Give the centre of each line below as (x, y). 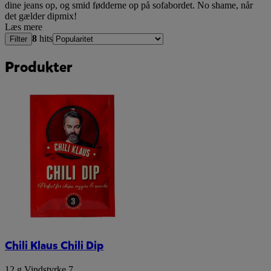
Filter (18, 39)
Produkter (39, 67)
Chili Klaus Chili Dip (54, 246)
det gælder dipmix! (41, 16)
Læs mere (24, 27)
